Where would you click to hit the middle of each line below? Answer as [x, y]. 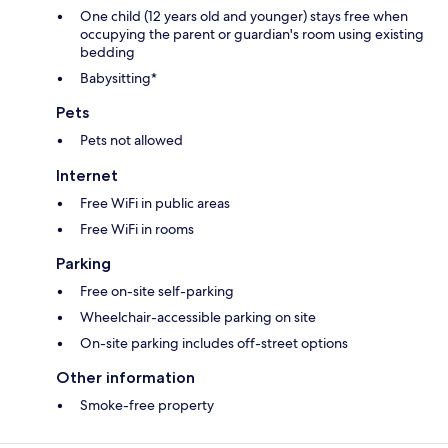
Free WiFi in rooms [137, 228]
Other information [125, 377]
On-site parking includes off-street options [214, 342]
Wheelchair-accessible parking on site [198, 316]
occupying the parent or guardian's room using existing [252, 33]
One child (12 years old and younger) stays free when [244, 15]
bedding [107, 51]
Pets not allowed [131, 139]
